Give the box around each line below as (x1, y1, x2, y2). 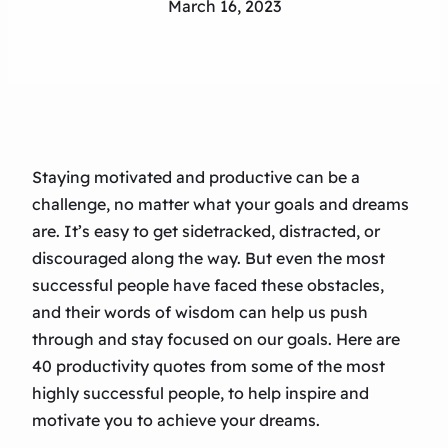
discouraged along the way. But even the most (32, 248, 385, 269)
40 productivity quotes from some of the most (32, 356, 385, 377)
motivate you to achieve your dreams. (32, 410, 320, 431)
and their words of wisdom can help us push (32, 302, 368, 323)
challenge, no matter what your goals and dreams (32, 194, 409, 215)
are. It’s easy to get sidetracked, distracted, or (32, 221, 380, 242)
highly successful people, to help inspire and (32, 383, 369, 404)
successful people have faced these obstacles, (32, 275, 384, 296)
